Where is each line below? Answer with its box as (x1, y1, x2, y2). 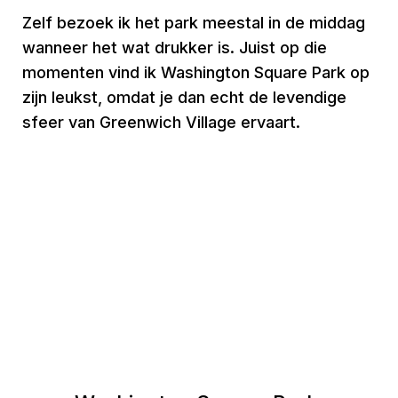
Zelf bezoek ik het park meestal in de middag (22, 13, 365, 32)
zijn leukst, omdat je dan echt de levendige (22, 88, 346, 107)
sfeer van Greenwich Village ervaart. (22, 113, 300, 131)
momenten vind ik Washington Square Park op (22, 63, 370, 82)
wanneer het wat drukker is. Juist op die (22, 38, 327, 57)
